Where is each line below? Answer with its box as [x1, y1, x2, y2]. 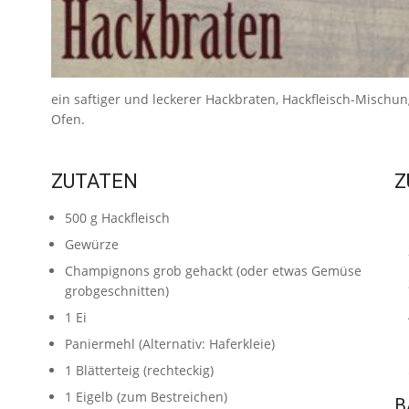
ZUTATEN [51, 169, 138, 193]
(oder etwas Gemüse [233, 261, 362, 279]
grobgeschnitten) [65, 281, 169, 299]
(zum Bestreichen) [113, 387, 227, 405]
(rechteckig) [140, 361, 214, 379]
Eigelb [76, 387, 113, 405]
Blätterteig [76, 361, 140, 379]
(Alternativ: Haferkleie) [135, 334, 275, 352]
